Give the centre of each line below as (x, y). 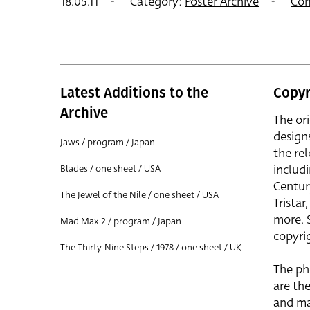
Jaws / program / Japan (108, 142)
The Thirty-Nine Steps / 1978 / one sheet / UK (151, 247)
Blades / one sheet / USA (110, 168)
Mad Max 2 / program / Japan (121, 221)
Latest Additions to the (134, 92)
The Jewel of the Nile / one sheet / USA (139, 194)
